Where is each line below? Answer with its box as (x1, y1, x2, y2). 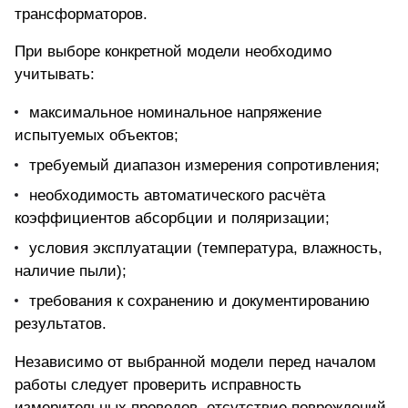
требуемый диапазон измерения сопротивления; (29, 157, 380, 175)
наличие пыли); (15, 262, 127, 280)
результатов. (15, 315, 107, 333)
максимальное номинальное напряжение (29, 104, 321, 122)
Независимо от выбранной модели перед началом (15, 353, 376, 372)
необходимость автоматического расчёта (29, 187, 325, 205)
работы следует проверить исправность (15, 376, 301, 394)
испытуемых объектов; (15, 127, 178, 145)
